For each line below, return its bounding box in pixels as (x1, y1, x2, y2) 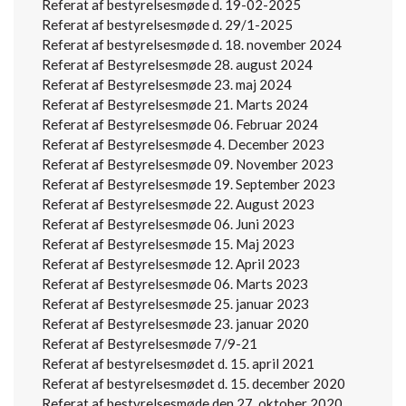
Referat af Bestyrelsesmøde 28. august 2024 (42, 56, 313, 73)
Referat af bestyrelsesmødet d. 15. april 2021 (42, 355, 314, 372)
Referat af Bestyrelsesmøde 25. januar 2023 (42, 295, 309, 313)
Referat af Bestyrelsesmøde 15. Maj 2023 (42, 236, 295, 253)
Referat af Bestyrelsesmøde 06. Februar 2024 (42, 116, 318, 133)
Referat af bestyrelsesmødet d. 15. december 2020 (42, 375, 345, 392)
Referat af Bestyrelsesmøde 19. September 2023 (42, 176, 335, 193)
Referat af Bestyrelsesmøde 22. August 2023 (42, 196, 314, 213)
